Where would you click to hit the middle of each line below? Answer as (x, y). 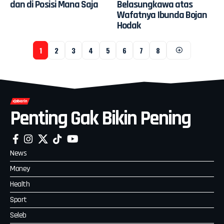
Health (20, 184)
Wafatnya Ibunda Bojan (162, 15)
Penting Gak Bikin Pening (100, 118)
